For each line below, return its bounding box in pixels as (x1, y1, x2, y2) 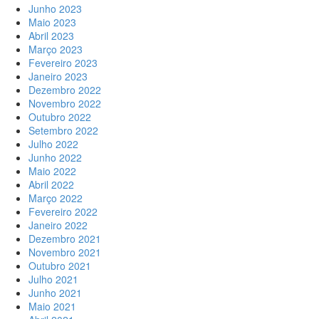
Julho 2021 (28, 272, 78, 286)
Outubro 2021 (28, 258, 91, 273)
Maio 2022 (28, 164, 76, 178)
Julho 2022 (28, 137, 78, 151)
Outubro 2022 (28, 110, 91, 124)
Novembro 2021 (28, 245, 101, 259)
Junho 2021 (28, 286, 82, 300)
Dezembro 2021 (28, 231, 101, 246)
